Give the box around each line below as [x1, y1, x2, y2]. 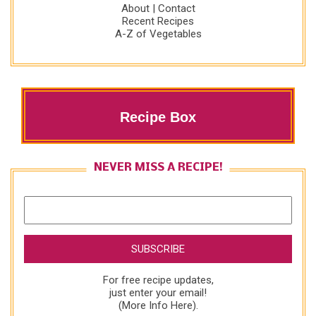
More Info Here [121, 298, 193, 312]
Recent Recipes [122, 14, 194, 28]
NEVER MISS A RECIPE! [93, 161, 223, 174]
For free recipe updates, [102, 273, 214, 286]
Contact [157, 1, 195, 15]
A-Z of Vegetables [114, 27, 202, 40]
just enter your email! [109, 286, 207, 299]
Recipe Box [120, 109, 196, 125]
